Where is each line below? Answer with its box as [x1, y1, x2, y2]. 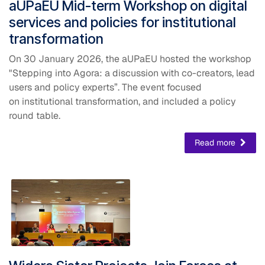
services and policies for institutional [9, 13, 236, 31]
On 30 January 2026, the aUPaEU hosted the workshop [9, 52, 251, 65]
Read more [195, 137, 238, 148]
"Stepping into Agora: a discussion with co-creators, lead [9, 66, 255, 79]
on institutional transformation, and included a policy [9, 95, 236, 108]
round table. [9, 109, 60, 122]
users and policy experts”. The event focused [9, 80, 202, 93]
